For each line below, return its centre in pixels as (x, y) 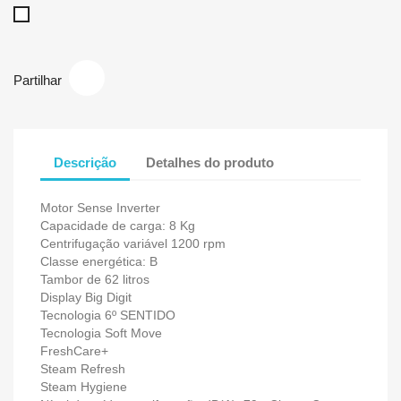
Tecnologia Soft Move (101, 333)
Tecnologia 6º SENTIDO (108, 315)
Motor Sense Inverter (100, 208)
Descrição (85, 162)
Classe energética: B (99, 261)
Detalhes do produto (210, 162)
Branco (47, 16)
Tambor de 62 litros (95, 279)
